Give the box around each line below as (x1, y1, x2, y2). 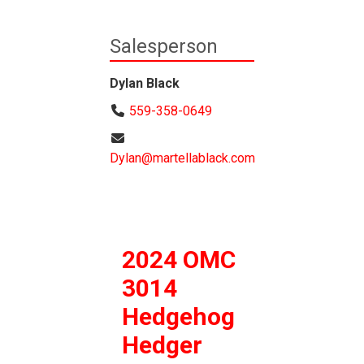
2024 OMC (122, 245, 236, 274)
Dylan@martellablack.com (110, 149, 255, 166)
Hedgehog (122, 301, 235, 331)
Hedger (122, 330, 202, 359)
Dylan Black (110, 75, 180, 91)
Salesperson (110, 34, 218, 58)
